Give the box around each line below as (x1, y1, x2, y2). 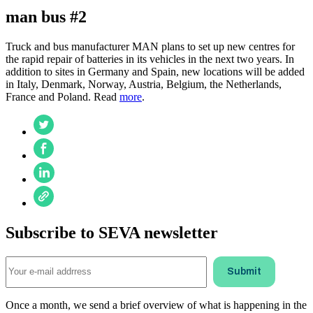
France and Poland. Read (6, 90, 119, 103)
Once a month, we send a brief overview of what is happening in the (6, 298, 307, 311)
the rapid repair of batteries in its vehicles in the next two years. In (6, 52, 294, 65)
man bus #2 (6, 7, 87, 26)
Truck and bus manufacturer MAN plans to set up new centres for (6, 40, 295, 52)
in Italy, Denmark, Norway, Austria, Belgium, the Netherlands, (6, 78, 282, 90)
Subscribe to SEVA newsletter (6, 223, 218, 242)
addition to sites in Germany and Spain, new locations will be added (6, 65, 305, 78)
